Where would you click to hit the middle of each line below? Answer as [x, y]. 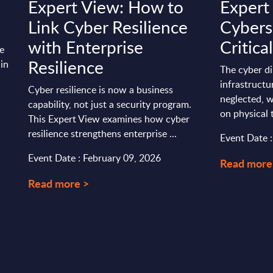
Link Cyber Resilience [108, 27]
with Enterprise [86, 47]
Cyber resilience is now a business [101, 90]
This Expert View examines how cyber [109, 119]
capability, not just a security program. [110, 104]
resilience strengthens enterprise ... [103, 133]
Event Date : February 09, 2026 [95, 158]
